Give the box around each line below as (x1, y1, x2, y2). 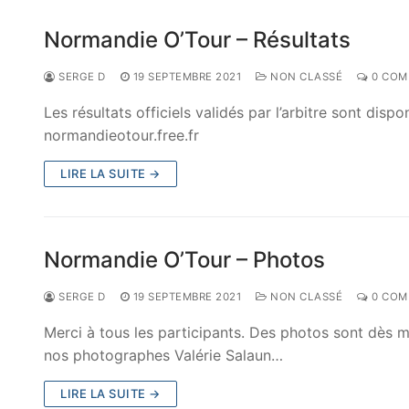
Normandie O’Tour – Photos (44, 246, 325, 274)
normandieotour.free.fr (44, 126, 199, 145)
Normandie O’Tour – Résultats (44, 26, 351, 54)
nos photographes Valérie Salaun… (44, 346, 283, 365)
